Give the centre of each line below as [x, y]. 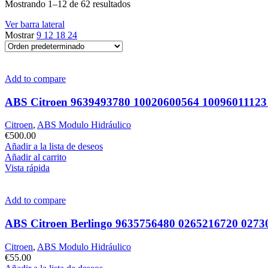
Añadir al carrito [36, 157]
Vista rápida [27, 168]
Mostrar [21, 35]
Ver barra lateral [35, 24]
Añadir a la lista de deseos [54, 147]
